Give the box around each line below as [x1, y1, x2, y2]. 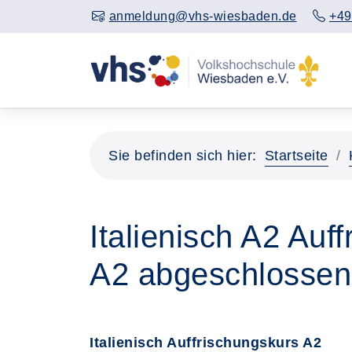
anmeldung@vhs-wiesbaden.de [108, 9, 297, 23]
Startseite [264, 148, 328, 163]
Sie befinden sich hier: [108, 148, 257, 163]
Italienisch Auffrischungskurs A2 [90, 335, 321, 350]
